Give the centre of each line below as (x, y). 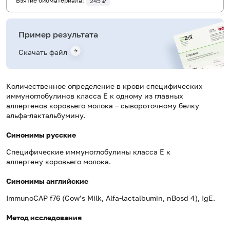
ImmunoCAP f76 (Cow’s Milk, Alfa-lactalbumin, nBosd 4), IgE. (111, 198)
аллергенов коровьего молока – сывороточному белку (103, 106)
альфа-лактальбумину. (46, 116)
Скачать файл (43, 52)
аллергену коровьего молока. (59, 162)
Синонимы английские (47, 181)
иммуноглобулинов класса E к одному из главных (95, 96)
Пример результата (58, 34)
